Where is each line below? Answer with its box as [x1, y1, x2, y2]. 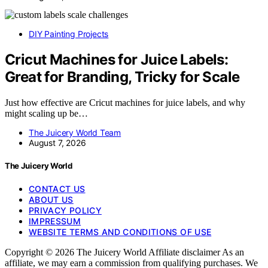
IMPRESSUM [29, 216, 81, 227]
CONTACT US [29, 184, 86, 194]
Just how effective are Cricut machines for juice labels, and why [5, 97, 245, 108]
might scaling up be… [5, 108, 88, 118]
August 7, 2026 [29, 137, 86, 148]
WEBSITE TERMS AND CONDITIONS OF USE [29, 227, 212, 237]
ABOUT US [29, 194, 74, 205]
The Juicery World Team [29, 127, 121, 138]
